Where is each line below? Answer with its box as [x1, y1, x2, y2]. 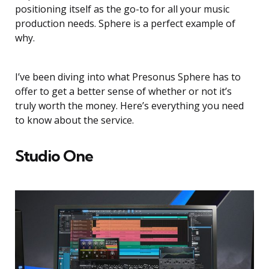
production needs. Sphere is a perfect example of [15, 17, 235, 30]
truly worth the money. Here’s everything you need [15, 99, 244, 112]
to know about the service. [15, 113, 134, 127]
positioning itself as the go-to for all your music [15, 2, 229, 16]
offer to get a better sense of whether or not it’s [15, 85, 232, 98]
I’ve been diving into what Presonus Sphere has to [15, 70, 241, 83]
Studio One [15, 146, 93, 166]
